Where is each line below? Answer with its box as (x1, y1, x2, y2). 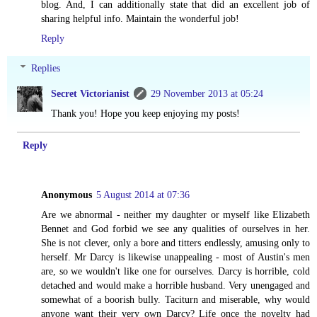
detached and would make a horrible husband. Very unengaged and (41, 279, 310, 292)
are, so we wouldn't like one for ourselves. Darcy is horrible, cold (41, 265, 310, 277)
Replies (31, 62, 61, 74)
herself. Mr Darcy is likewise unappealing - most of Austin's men (41, 251, 310, 263)
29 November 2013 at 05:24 (151, 87, 264, 99)
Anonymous (41, 189, 92, 201)
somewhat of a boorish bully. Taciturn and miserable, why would (41, 294, 310, 306)
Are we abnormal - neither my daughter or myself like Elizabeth (41, 209, 310, 221)
